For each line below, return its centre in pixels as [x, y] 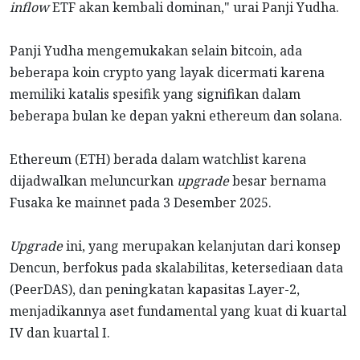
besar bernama [278, 181]
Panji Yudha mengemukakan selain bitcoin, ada [156, 51]
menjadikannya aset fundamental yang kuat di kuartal [178, 311]
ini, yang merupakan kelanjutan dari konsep [202, 246]
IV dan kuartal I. [60, 333]
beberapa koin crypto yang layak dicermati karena [167, 73]
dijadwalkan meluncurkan [93, 181]
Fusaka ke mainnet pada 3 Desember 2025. [141, 203]
